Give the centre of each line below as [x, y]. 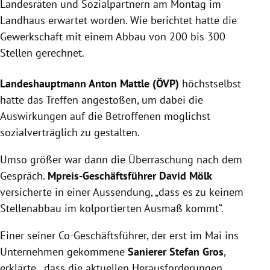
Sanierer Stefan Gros [176, 251]
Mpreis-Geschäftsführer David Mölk [130, 175]
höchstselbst [210, 83]
